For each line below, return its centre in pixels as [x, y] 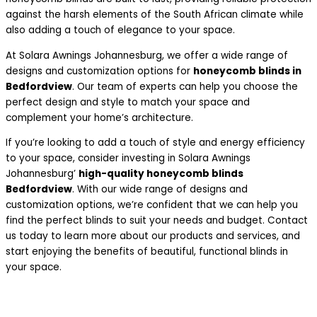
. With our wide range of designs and [160, 190]
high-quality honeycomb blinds [161, 174]
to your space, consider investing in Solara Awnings [128, 158]
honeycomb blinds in [247, 71]
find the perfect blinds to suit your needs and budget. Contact [157, 221]
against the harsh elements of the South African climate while [155, 15]
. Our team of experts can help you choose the [185, 86]
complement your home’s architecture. [99, 117]
